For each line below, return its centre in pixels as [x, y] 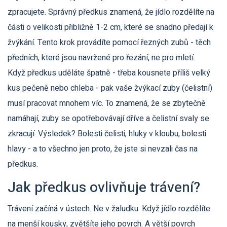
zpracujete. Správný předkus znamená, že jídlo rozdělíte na [111, 12]
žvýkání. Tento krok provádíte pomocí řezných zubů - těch [109, 43]
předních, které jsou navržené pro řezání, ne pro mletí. [101, 58]
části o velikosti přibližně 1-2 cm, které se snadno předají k [110, 27]
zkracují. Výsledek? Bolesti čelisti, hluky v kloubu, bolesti [107, 134]
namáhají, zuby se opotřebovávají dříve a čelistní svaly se [108, 119]
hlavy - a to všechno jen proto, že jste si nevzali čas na [103, 149]
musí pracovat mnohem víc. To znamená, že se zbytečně [107, 103]
